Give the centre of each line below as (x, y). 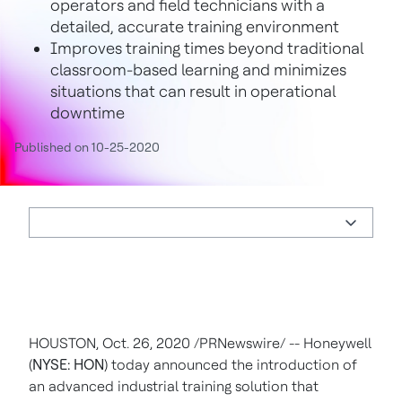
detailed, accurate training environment (195, 26)
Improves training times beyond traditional (207, 48)
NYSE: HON (68, 365)
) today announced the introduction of (231, 365)
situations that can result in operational (193, 91)
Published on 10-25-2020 (87, 147)
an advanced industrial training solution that (174, 386)
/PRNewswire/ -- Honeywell (281, 343)
